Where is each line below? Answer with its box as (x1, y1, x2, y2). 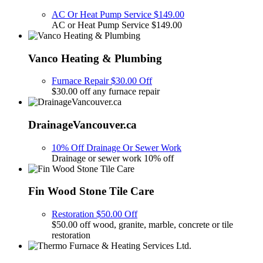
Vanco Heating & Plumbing (28, 52, 162, 65)
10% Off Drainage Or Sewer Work (52, 142, 181, 153)
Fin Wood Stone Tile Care (28, 185, 154, 198)
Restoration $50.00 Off (52, 209, 137, 220)
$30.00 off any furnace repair (52, 86, 160, 97)
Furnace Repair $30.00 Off (52, 76, 152, 86)
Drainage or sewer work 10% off (52, 153, 174, 163)
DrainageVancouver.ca (28, 119, 137, 131)
